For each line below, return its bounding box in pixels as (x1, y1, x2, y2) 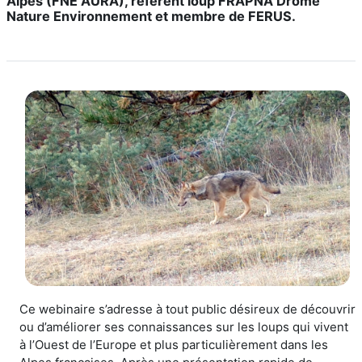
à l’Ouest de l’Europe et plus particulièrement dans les (19, 336, 328, 352)
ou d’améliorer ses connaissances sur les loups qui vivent (19, 318, 348, 335)
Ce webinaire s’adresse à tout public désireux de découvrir (19, 301, 356, 317)
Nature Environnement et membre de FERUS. (6, 8, 296, 25)
